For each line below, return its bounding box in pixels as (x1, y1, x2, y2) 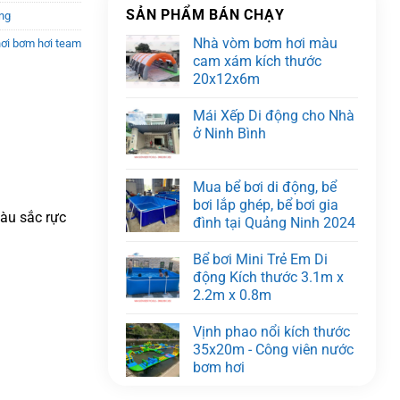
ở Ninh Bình (193, 124, 266, 142)
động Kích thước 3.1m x (193, 268, 344, 286)
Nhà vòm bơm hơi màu (193, 34, 337, 52)
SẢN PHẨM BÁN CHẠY (126, 5, 285, 23)
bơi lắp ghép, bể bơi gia (193, 196, 338, 213)
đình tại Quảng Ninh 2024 (193, 213, 355, 231)
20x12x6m (193, 70, 260, 87)
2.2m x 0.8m (193, 286, 271, 304)
